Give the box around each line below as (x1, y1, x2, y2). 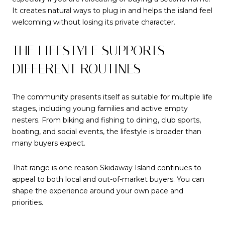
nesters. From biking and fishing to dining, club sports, (12, 115, 201, 125)
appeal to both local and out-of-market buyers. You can (12, 175, 204, 184)
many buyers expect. (12, 138, 85, 148)
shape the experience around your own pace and (12, 186, 183, 196)
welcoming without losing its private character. (12, 18, 175, 27)
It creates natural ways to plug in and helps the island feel (12, 6, 212, 16)
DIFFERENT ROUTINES (12, 60, 141, 77)
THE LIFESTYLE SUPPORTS (12, 42, 165, 59)
